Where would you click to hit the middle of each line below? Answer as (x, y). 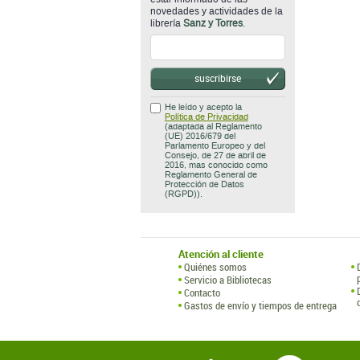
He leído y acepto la (203, 107)
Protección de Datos (204, 184)
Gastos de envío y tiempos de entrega (260, 305)
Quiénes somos (215, 267)
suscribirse (217, 78)
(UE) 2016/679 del (200, 136)
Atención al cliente (221, 254)
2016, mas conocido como (216, 165)
